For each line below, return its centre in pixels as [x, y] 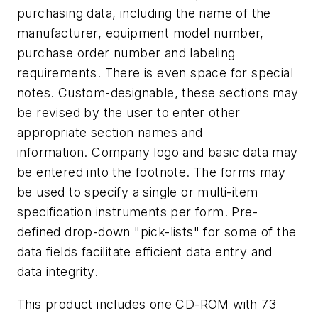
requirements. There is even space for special [155, 73]
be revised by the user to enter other [129, 113]
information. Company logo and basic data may [158, 153]
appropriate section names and [110, 133]
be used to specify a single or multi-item [138, 192]
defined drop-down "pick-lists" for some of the [157, 232]
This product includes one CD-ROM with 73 [147, 305]
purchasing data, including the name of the [144, 13]
